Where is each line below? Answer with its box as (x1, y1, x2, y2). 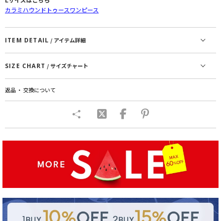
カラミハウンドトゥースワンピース (5, 5, 99, 14)
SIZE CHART (5, 62, 45, 71)
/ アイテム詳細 (49, 36, 86, 44)
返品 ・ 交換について (5, 86, 56, 94)
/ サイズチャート (45, 62, 88, 70)
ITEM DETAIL (5, 36, 49, 45)
